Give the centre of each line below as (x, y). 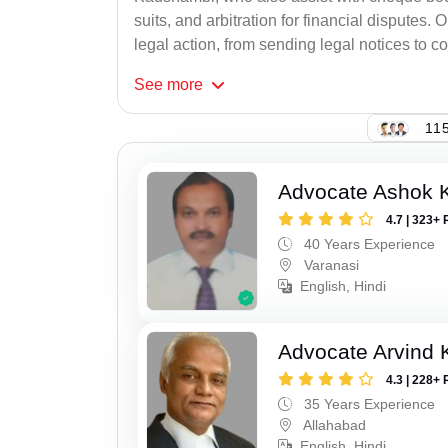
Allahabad (333, 424)
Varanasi (330, 265)
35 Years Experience (368, 403)
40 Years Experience (368, 244)
